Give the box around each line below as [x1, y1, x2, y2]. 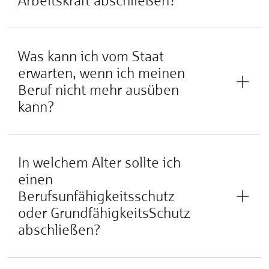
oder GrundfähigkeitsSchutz [18, 204, 190, 221]
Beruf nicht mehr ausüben [18, 81, 179, 98]
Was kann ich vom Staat [18, 47, 164, 64]
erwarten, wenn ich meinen [18, 64, 185, 81]
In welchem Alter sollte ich [18, 154, 181, 171]
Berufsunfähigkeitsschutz [18, 187, 175, 204]
